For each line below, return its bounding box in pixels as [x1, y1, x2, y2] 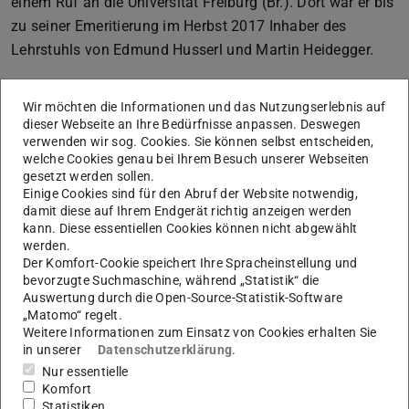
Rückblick [11, 115, 102, 140]
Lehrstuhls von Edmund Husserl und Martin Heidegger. [11, 40, 374, 58]
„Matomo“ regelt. [23, 308, 122, 323]
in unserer [23, 342, 85, 358]
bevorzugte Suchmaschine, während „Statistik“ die [23, 273, 320, 288]
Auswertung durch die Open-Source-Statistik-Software [23, 290, 343, 306]
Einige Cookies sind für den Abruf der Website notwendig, [23, 186, 359, 202]
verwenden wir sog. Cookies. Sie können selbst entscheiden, [23, 134, 374, 150]
